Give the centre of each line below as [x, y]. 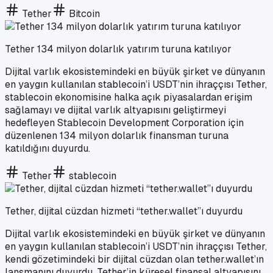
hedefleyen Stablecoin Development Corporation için [124, 122]
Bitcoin [84, 13]
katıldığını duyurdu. [48, 148]
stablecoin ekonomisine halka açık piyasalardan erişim [129, 97]
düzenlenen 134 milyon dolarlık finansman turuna [117, 135]
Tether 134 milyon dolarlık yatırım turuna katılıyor [118, 49]
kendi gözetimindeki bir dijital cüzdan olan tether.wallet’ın [134, 259]
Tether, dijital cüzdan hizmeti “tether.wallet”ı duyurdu [124, 211]
